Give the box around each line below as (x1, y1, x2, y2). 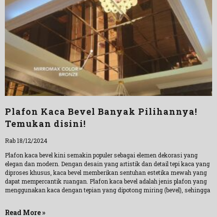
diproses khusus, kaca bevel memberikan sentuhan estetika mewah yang (5, 169, 207, 176)
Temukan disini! (5, 118, 86, 129)
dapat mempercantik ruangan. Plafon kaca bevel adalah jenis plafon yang (5, 177, 207, 185)
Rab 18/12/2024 (5, 137, 47, 144)
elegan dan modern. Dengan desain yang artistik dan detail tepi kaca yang (5, 160, 210, 168)
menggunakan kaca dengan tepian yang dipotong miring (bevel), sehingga (5, 186, 210, 194)
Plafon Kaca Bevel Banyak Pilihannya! (5, 106, 197, 117)
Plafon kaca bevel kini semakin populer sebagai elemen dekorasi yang (5, 151, 198, 159)
